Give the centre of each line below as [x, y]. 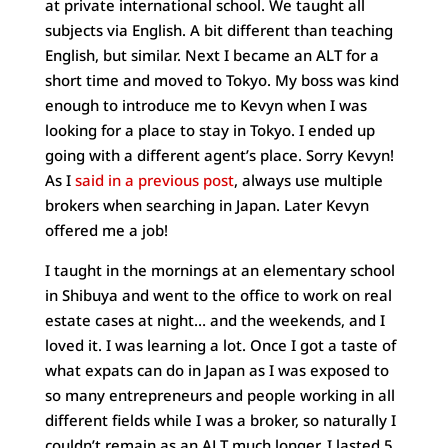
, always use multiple [308, 179]
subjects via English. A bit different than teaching [218, 29]
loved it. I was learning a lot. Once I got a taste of [220, 344]
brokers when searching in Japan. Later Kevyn [206, 204]
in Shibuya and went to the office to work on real [218, 294]
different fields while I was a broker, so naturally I [220, 419]
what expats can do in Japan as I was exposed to [216, 369]
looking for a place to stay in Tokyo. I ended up [209, 129]
